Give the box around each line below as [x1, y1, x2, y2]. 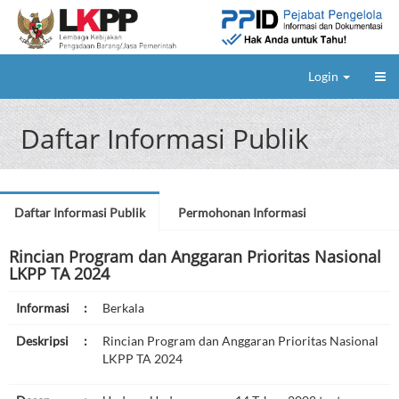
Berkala [102, 300, 144, 316]
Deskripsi [16, 333, 69, 349]
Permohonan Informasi [178, 205, 306, 221]
